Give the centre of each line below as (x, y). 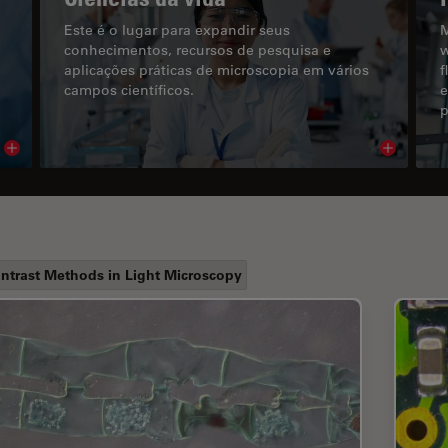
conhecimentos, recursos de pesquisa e (197, 49)
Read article (49, 152)
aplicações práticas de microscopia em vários (216, 69)
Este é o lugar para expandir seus (177, 29)
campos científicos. (131, 89)
